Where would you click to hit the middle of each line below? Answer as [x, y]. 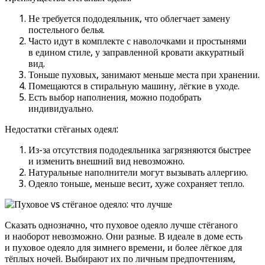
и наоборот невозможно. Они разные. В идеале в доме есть [124, 236]
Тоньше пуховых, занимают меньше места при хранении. [144, 75]
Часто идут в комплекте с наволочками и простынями [138, 41]
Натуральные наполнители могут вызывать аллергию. [138, 172]
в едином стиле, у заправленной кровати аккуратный [136, 52]
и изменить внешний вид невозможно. [106, 161]
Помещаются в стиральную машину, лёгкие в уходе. [134, 86]
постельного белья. [67, 30]
